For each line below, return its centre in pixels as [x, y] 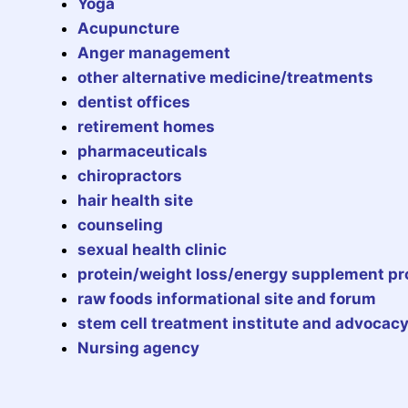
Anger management [154, 52]
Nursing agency [138, 347]
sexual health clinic [152, 249]
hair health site [135, 200]
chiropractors [130, 175]
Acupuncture [128, 28]
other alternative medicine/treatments [225, 77]
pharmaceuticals [143, 151]
